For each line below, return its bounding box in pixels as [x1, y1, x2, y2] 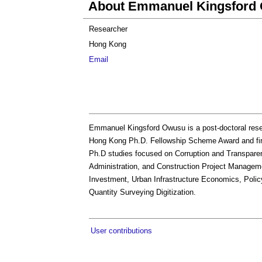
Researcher [89, 25, 127, 33]
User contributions [91, 226, 152, 235]
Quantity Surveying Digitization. [89, 188, 196, 196]
